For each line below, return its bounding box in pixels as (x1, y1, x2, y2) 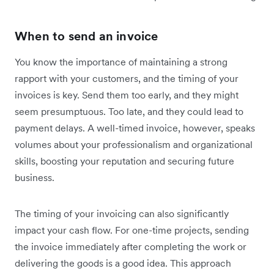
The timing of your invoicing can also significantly (15, 207, 229, 220)
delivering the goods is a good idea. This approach (15, 257, 231, 270)
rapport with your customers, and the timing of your (15, 72, 239, 85)
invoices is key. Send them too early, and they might (15, 89, 239, 102)
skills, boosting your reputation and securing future (15, 155, 234, 168)
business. (15, 171, 54, 184)
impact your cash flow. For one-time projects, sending (15, 224, 249, 237)
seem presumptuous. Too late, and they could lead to (15, 105, 243, 118)
